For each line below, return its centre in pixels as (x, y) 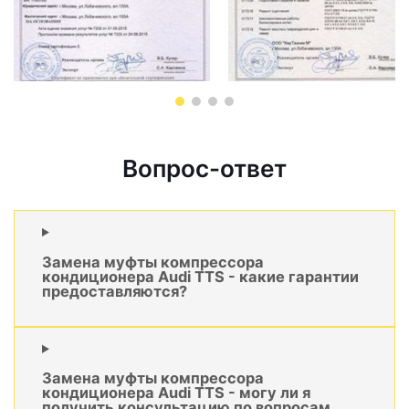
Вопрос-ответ (204, 169)
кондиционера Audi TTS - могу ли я (176, 393)
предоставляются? (115, 291)
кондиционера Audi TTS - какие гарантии (200, 276)
